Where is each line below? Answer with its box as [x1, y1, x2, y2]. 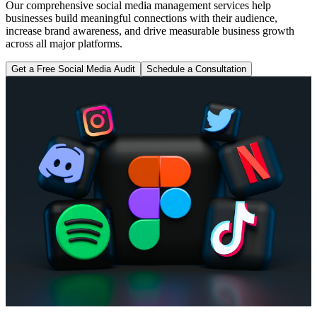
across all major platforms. [6, 38, 122, 50]
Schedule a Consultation [146, 64, 246, 75]
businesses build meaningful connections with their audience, [6, 12, 277, 25]
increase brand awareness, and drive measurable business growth [6, 25, 294, 38]
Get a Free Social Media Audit [11, 64, 135, 75]
